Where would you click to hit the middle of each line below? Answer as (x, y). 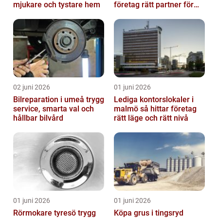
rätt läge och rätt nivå (151, 118)
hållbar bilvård (38, 118)
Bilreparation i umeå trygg (50, 100)
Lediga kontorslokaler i (154, 100)
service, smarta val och (54, 109)
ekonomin (131, 14)
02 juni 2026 (32, 87)
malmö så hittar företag (127, 109)
